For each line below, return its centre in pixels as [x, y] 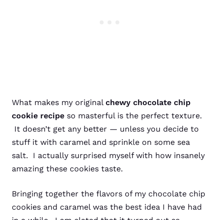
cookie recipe [38, 116]
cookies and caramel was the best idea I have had [107, 207]
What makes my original [59, 102]
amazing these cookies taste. [67, 169]
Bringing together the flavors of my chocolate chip [109, 194]
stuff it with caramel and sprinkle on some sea [101, 142]
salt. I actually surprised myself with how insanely [108, 155]
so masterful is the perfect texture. [133, 116]
